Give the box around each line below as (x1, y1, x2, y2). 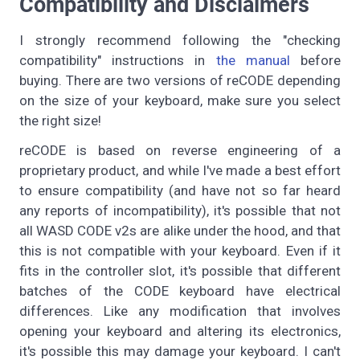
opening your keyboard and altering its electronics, (19, 322, 341, 339)
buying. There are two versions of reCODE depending (19, 72, 341, 88)
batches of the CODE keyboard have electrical (19, 282, 341, 299)
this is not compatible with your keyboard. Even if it (19, 242, 341, 259)
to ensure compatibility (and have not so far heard (19, 182, 341, 198)
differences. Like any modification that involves (19, 302, 341, 319)
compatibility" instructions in (19, 51, 216, 68)
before (289, 51, 342, 68)
